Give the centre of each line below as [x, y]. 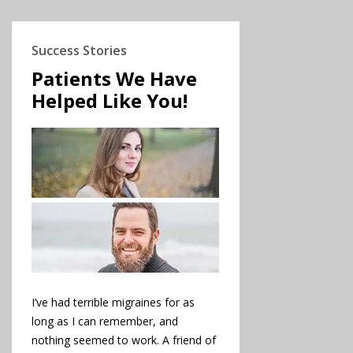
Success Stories [79, 50]
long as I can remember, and [105, 321]
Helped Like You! [110, 100]
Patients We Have [114, 78]
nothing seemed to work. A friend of [124, 340]
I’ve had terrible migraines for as [113, 302]
